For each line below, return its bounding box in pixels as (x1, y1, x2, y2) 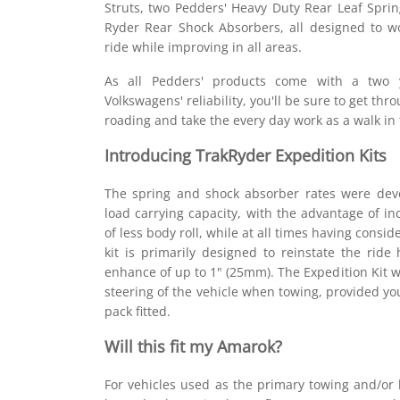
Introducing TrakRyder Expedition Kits (104, 145, 387, 166)
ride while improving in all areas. (104, 38, 302, 55)
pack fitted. (104, 303, 171, 320)
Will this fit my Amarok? (104, 336, 282, 357)
